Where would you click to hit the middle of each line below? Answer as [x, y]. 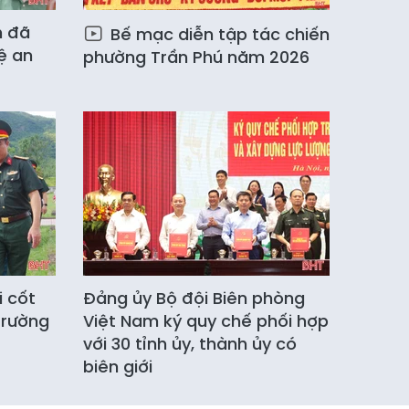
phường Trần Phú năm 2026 [196, 58]
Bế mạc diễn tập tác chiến [218, 35]
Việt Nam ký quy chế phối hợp [206, 321]
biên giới [118, 367]
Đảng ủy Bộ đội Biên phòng [194, 299]
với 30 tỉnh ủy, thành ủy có [190, 344]
